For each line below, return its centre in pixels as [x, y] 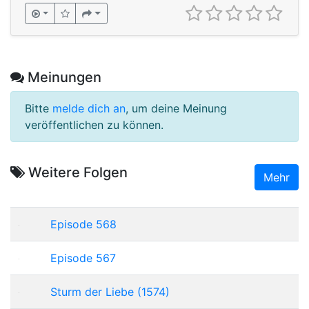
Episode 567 [83, 258]
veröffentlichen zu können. [94, 124]
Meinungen [63, 77]
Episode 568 [83, 224]
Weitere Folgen [76, 172]
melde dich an [89, 108]
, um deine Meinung [176, 108]
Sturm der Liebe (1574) [110, 291]
